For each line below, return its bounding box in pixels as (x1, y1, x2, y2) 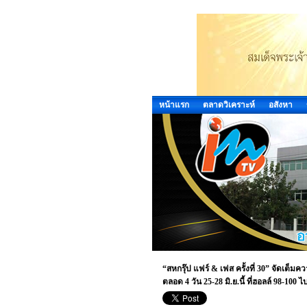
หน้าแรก (159, 100, 189, 110)
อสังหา (269, 100, 293, 110)
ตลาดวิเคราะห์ (203, 100, 255, 110)
